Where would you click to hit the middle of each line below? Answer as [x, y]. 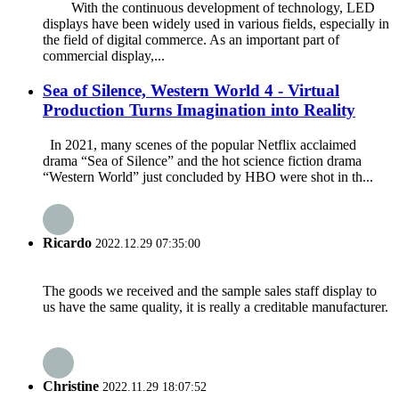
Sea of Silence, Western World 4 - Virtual [191, 90]
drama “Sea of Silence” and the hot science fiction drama [202, 160]
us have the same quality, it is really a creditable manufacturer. [216, 307]
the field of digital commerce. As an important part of [191, 40]
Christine [71, 387]
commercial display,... [104, 56]
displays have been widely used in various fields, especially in [216, 24]
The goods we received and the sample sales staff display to [210, 291]
